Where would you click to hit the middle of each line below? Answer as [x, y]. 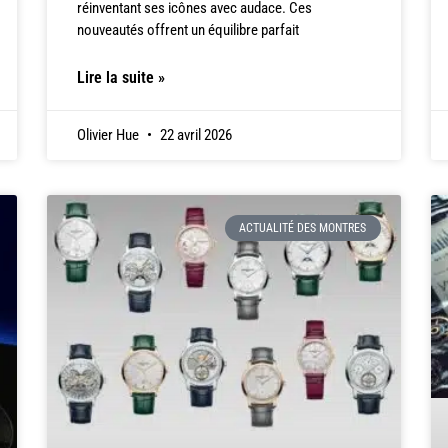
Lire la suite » [121, 78]
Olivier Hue [110, 135]
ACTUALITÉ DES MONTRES [303, 228]
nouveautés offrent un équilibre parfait [188, 30]
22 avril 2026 [195, 135]
